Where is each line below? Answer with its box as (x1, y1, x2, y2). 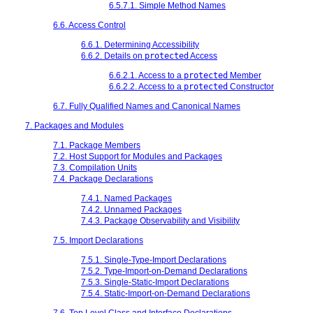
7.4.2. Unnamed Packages (81, 204, 182, 214)
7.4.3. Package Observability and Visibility (81, 215, 240, 226)
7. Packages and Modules (25, 120, 124, 131)
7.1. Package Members (53, 140, 140, 150)
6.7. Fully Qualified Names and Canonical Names (53, 101, 240, 111)
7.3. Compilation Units (53, 162, 137, 173)
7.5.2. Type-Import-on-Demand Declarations (81, 265, 247, 276)
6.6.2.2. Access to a (109, 81, 184, 92)
